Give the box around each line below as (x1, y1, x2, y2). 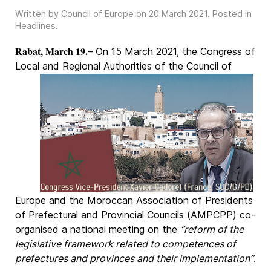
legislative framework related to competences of (15, 238, 236, 250)
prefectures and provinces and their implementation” (15, 252, 253, 264)
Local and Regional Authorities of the (15, 60, 183, 72)
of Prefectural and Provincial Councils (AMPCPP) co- (15, 209, 255, 221)
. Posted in (207, 8, 252, 19)
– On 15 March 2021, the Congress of (88, 45, 255, 57)
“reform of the (180, 223, 244, 235)
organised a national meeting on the (15, 223, 180, 235)
